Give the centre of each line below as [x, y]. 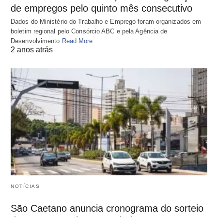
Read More [77, 41]
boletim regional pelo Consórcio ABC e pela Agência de [89, 31]
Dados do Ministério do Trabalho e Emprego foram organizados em [106, 22]
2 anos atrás [32, 50]
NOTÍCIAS [25, 186]
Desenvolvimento [36, 41]
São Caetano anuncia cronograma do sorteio [107, 208]
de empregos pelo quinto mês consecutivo [101, 8]
